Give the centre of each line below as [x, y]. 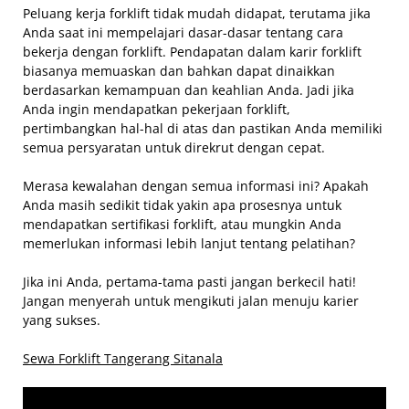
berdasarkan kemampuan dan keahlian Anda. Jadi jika [189, 89]
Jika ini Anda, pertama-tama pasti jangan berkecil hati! [189, 281]
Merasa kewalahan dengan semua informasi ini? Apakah [196, 185]
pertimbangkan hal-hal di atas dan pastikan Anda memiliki [203, 128]
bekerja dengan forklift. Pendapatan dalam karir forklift [192, 51]
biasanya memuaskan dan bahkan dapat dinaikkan [179, 70]
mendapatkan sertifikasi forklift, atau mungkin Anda [182, 224]
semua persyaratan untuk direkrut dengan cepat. [174, 147]
